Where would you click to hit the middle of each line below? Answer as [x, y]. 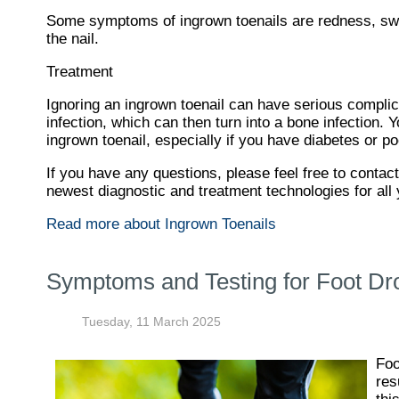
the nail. [73, 39]
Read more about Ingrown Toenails [161, 224]
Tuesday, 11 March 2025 [151, 321]
